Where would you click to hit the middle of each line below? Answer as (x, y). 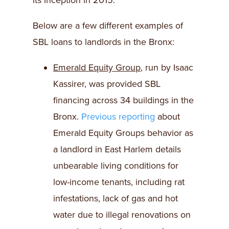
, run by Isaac (167, 68)
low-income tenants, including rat (119, 182)
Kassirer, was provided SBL (107, 84)
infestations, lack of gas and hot (116, 199)
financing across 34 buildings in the (123, 100)
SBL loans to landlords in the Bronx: (104, 42)
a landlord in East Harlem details (117, 150)
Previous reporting (118, 117)
